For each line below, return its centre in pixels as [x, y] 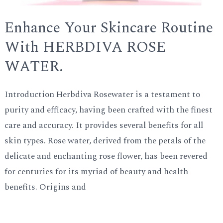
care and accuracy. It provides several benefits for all [104, 126]
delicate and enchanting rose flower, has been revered [106, 157]
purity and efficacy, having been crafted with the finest [109, 110]
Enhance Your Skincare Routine [109, 28]
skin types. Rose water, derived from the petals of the [105, 141]
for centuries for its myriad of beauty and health [97, 172]
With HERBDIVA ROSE [85, 48]
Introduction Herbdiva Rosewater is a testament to [103, 95]
